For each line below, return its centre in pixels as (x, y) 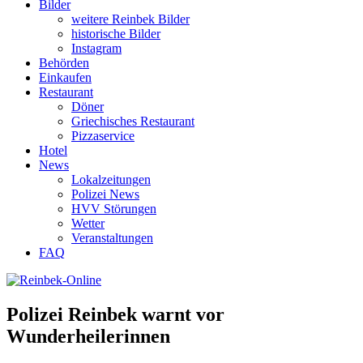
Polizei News (105, 194)
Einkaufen (65, 77)
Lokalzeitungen (111, 179)
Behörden (64, 63)
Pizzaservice (103, 136)
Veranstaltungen (112, 238)
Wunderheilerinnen (88, 336)
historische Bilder (116, 34)
